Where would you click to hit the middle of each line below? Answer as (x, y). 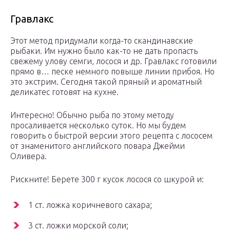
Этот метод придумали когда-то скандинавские (102, 41)
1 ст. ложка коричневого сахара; (90, 205)
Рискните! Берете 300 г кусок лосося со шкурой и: (107, 179)
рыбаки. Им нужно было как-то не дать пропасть (104, 51)
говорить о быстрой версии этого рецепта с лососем (111, 136)
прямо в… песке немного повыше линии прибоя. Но (112, 72)
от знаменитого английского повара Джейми (98, 146)
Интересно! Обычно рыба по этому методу (92, 115)
